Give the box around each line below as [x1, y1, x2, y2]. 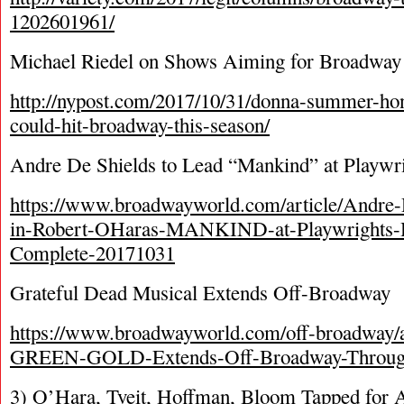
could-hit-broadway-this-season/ [10, 111, 270, 138]
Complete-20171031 [10, 239, 175, 266]
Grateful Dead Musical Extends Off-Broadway [10, 279, 390, 306]
